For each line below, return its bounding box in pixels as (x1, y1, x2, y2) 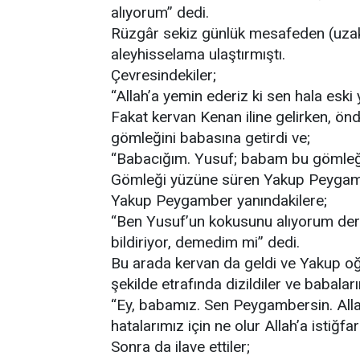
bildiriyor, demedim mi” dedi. (111, 233, 300, 252)
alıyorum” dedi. (111, 3, 209, 22)
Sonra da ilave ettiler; (111, 337, 250, 356)
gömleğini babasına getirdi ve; (111, 129, 310, 147)
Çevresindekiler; (111, 66, 216, 84)
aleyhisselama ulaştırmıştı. (111, 45, 285, 63)
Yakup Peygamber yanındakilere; (111, 191, 327, 210)
